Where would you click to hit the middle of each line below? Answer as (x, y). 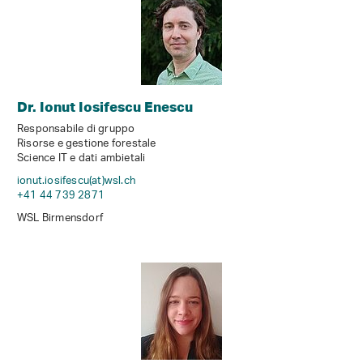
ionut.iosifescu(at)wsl (69, 181)
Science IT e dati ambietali (81, 159)
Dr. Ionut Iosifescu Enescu (105, 107)
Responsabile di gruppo (76, 130)
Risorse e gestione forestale (87, 144)
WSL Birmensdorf (60, 219)
